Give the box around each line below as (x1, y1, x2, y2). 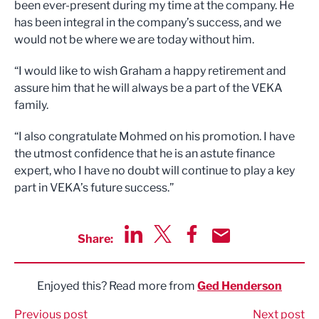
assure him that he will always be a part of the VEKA (14, 81, 283, 95)
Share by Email (211, 244, 289, 258)
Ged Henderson (197, 279, 282, 293)
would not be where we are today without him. (14, 33, 254, 47)
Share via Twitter (153, 244, 241, 258)
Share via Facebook (182, 244, 286, 258)
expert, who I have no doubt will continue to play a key (14, 164, 295, 178)
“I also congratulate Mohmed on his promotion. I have (14, 130, 295, 144)
